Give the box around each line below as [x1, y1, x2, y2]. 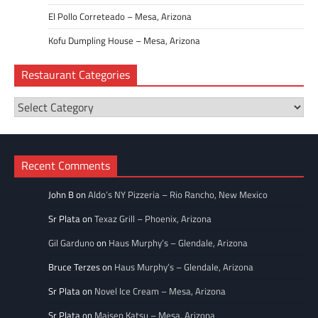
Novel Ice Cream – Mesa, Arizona [94, 284, 226, 299]
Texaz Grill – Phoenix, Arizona [94, 212, 212, 226]
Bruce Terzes [48, 260, 100, 275]
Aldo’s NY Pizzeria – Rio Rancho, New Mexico [88, 187, 268, 202]
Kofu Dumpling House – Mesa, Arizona [48, 33, 200, 48]
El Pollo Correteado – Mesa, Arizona [48, 9, 192, 24]
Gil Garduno [48, 236, 94, 251]
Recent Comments [21, 157, 110, 175]
